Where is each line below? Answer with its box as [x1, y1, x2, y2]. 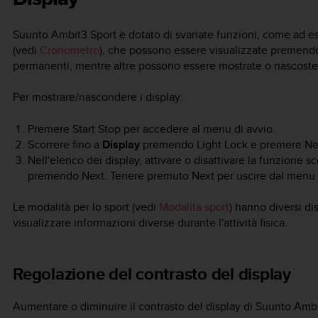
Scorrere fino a [27, 136, 102, 153]
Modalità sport [159, 199, 229, 216]
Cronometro [40, 41, 99, 58]
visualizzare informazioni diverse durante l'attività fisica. [13, 214, 287, 231]
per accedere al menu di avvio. [120, 120, 275, 137]
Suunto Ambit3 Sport [13, 26, 116, 43]
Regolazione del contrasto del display [13, 261, 291, 287]
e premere [247, 136, 305, 153]
